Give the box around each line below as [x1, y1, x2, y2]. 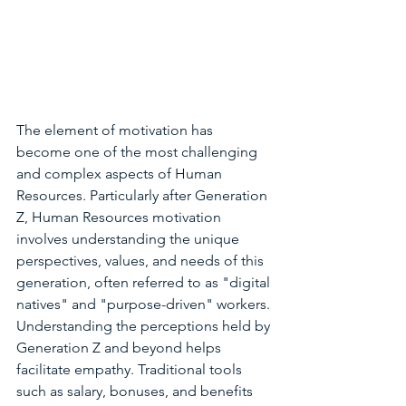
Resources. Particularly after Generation [16, 187, 271, 204]
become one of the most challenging [16, 143, 261, 160]
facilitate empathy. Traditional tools [16, 361, 246, 378]
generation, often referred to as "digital [16, 274, 274, 291]
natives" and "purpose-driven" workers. [16, 295, 274, 313]
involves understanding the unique [16, 230, 243, 247]
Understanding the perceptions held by [16, 317, 274, 334]
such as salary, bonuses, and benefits [16, 382, 256, 400]
